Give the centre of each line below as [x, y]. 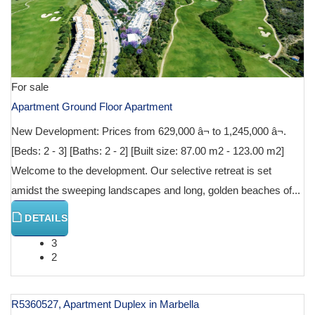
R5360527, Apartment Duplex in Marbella [105, 304]
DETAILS [45, 218]
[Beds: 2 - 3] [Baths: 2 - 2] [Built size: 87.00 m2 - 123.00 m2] [148, 151]
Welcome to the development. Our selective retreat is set [141, 171]
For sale [30, 87]
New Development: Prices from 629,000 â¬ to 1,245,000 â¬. [149, 131]
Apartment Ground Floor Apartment [92, 107]
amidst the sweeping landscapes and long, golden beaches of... [156, 191]
